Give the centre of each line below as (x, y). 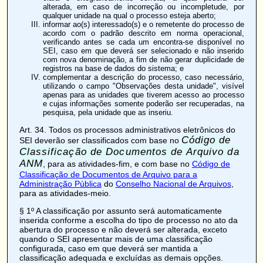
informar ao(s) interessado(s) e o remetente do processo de (143, 24)
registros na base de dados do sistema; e (113, 68)
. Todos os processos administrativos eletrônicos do (139, 129)
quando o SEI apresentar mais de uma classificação (116, 239)
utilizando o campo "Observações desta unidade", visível (143, 86)
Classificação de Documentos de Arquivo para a (108, 174)
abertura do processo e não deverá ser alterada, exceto (123, 229)
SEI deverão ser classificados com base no (100, 140)
